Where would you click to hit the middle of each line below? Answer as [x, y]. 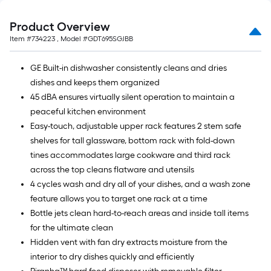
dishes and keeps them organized [95, 83]
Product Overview [60, 27]
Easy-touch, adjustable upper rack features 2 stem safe [136, 126]
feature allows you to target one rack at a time [119, 199]
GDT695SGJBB [110, 39]
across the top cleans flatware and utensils [112, 170]
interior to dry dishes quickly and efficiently [112, 257]
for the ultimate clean [72, 228]
